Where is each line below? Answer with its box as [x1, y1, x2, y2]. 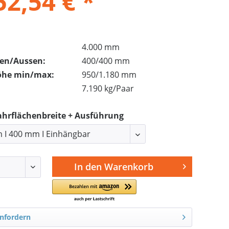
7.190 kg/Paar [82, 83, 134, 94]
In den [74, 161, 102, 173]
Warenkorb [104, 161, 154, 173]
